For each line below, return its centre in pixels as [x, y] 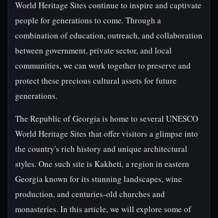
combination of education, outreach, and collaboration [109, 35]
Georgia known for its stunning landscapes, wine [99, 179]
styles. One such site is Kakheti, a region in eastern [102, 164]
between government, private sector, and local [93, 50]
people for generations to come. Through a [88, 20]
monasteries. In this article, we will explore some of [103, 209]
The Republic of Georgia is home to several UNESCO [107, 118]
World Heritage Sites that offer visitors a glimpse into [107, 134]
